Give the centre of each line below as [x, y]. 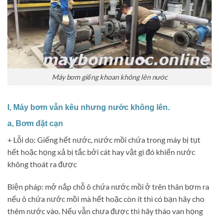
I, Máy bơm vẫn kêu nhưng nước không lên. [88, 107]
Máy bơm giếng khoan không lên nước [109, 77]
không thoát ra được [42, 164]
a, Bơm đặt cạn [35, 123]
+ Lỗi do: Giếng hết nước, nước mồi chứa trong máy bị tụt [104, 139]
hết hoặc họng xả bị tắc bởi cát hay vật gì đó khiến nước [101, 152]
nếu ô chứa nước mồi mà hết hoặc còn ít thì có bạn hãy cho [106, 198]
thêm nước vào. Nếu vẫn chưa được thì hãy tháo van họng [105, 211]
